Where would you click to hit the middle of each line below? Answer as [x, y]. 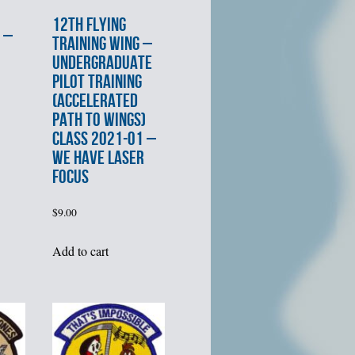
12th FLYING [89, 25]
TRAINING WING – [102, 44]
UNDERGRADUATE [102, 63]
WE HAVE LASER [98, 158]
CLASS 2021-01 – [104, 139]
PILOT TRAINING [97, 82]
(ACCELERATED [95, 101]
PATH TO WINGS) [99, 120]
